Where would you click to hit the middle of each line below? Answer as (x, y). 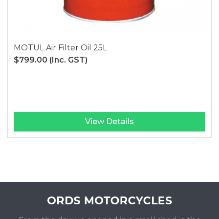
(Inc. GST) (69, 60)
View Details (109, 121)
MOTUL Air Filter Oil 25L (61, 47)
